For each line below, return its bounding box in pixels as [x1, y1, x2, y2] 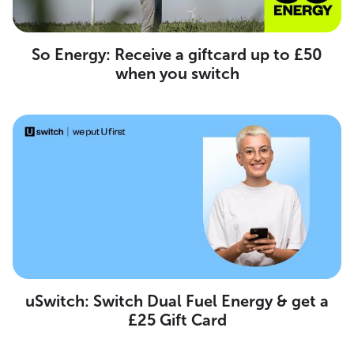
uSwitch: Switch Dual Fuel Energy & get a [25, 291, 329, 311]
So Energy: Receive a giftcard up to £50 [32, 44, 322, 64]
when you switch [115, 63, 239, 83]
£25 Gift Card [127, 310, 227, 330]
